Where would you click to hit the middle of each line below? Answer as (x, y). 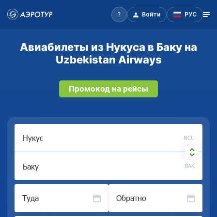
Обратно (131, 198)
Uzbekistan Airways (108, 59)
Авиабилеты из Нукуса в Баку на (108, 47)
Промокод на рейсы (108, 89)
